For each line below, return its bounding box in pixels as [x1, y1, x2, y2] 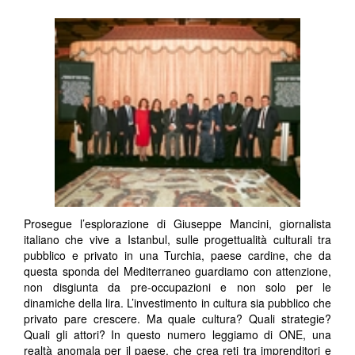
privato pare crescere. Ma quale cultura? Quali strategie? [24, 311, 331, 327]
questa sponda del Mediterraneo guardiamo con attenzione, [24, 263, 331, 280]
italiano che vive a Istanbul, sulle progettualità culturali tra [24, 231, 331, 248]
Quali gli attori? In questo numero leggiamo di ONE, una [24, 326, 331, 343]
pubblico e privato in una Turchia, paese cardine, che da [24, 247, 331, 264]
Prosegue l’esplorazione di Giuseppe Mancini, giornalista [24, 216, 331, 232]
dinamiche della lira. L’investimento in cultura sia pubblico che [24, 295, 331, 311]
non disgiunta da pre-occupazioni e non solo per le [24, 279, 331, 296]
